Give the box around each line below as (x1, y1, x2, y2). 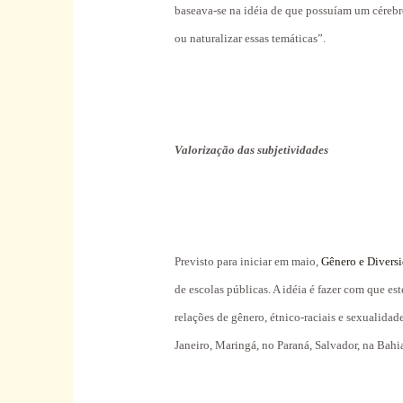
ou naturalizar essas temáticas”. (175, 31, 327, 45)
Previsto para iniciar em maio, (175, 254, 322, 268)
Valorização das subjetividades (175, 142, 329, 157)
